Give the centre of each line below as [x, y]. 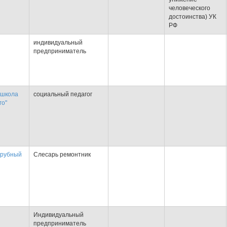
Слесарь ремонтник [62, 155]
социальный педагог [63, 94]
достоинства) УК [193, 17]
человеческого [190, 8]
